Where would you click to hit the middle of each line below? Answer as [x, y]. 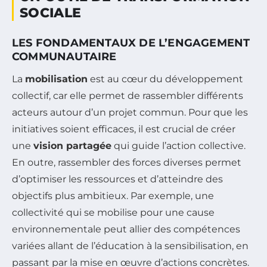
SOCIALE [51, 13]
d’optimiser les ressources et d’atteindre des [117, 179]
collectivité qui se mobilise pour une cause [113, 213]
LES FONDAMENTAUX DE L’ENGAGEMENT [131, 43]
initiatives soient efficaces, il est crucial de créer [124, 129]
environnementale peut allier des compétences [126, 229]
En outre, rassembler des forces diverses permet [127, 163]
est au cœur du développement [165, 79]
